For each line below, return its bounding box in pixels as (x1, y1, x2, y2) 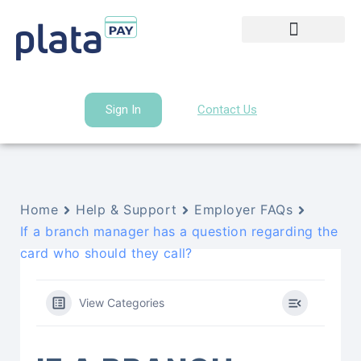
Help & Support (76, 201, 177, 218)
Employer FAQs (194, 201, 293, 218)
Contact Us (197, 102, 257, 117)
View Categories (79, 296, 164, 309)
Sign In (106, 102, 141, 117)
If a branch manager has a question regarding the (20, 223, 338, 239)
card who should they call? (20, 245, 193, 261)
